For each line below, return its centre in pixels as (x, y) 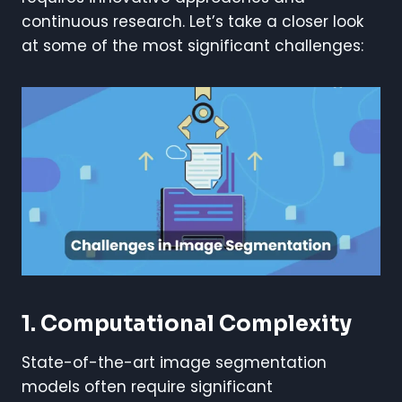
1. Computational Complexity (187, 323)
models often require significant (147, 386)
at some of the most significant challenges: (192, 45)
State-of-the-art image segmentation (174, 362)
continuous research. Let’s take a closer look (192, 21)
